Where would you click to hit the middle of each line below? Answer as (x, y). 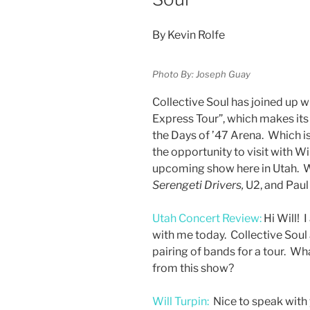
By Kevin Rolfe (189, 35)
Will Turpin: (182, 302)
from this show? (193, 268)
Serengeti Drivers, (199, 185)
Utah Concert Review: (207, 219)
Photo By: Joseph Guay (201, 74)
